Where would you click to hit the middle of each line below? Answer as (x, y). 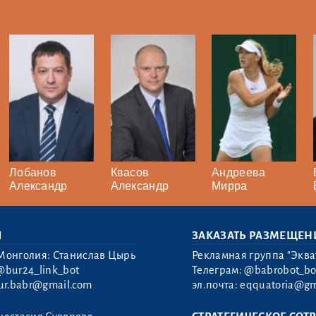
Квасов (130, 173)
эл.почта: (216, 285)
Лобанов (33, 173)
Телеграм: (218, 271)
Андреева (239, 173)
